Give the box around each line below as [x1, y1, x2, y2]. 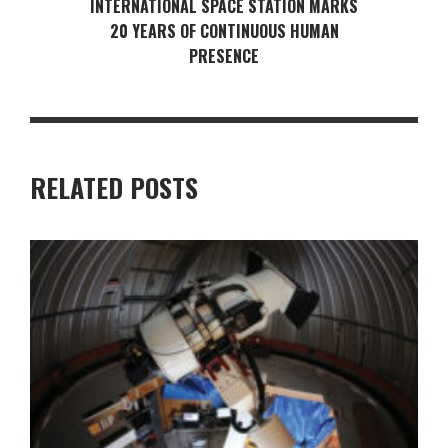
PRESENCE [189, 44, 259, 68]
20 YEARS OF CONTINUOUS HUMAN [109, 19, 339, 43]
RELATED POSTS [30, 168, 198, 207]
